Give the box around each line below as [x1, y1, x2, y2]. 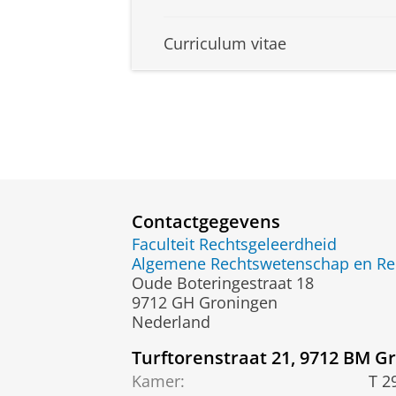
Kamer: [132, 369, 185, 392]
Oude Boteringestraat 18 [132, 272, 314, 294]
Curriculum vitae [164, 33, 286, 55]
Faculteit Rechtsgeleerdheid [132, 233, 337, 255]
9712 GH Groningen [132, 292, 278, 314]
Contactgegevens [132, 208, 280, 233]
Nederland [132, 311, 210, 333]
